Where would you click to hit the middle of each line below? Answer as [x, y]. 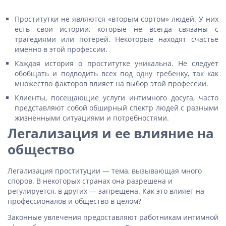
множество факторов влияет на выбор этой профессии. [111, 83]
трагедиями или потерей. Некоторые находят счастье [117, 39]
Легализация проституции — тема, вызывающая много [105, 171]
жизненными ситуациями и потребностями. [92, 118]
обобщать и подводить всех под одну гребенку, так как [117, 73]
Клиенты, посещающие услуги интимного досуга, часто [117, 98]
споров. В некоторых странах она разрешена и [90, 181]
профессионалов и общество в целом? [74, 201]
